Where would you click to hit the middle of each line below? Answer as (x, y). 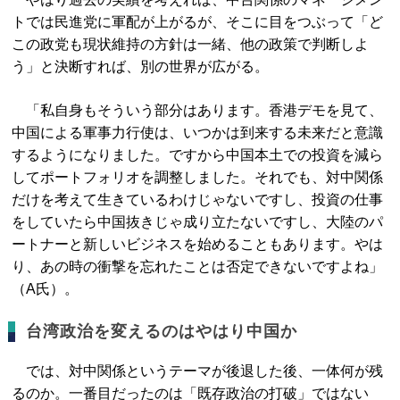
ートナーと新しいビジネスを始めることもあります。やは (198, 244)
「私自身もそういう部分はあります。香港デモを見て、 (198, 110)
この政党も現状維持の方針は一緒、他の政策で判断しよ (191, 44)
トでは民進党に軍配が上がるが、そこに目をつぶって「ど (198, 22)
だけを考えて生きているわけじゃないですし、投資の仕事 (198, 200)
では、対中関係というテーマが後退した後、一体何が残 (198, 371)
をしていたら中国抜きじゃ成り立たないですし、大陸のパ (198, 222)
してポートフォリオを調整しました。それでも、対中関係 (198, 177)
